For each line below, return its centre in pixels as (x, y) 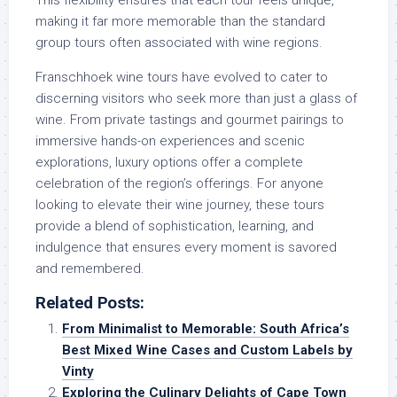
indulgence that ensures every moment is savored (186, 248)
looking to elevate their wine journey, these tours (180, 205)
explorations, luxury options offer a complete (169, 163)
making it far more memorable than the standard (180, 22)
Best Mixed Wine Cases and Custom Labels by (207, 350)
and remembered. (90, 269)
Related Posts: (90, 304)
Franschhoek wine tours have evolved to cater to (182, 78)
